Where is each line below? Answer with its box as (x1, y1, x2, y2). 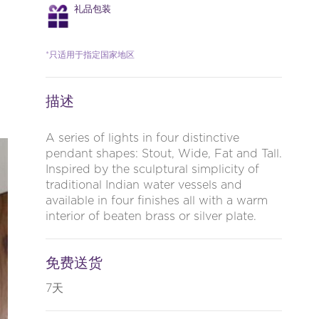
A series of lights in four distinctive (45, 132, 239, 144)
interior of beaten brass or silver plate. (45, 211, 256, 222)
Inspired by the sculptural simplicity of (45, 164, 259, 175)
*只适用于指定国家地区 (45, 51, 135, 59)
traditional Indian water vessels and (45, 179, 242, 191)
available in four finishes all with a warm (45, 195, 268, 206)
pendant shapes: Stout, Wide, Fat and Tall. (45, 148, 282, 159)
